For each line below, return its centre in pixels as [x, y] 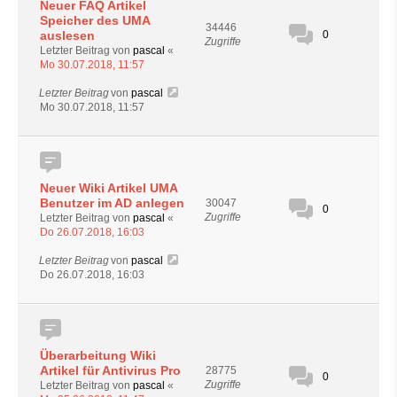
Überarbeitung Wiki [98, 355]
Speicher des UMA [95, 20]
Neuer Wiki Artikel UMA [109, 187]
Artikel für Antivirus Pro [110, 370]
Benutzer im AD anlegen [112, 202]
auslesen [67, 35]
